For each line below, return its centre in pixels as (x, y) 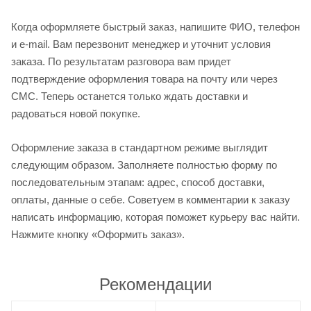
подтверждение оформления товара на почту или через (144, 78)
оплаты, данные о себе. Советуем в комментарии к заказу (151, 200)
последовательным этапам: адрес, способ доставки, (138, 183)
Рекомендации (155, 285)
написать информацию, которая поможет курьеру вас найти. (155, 217)
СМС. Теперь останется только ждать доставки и (129, 96)
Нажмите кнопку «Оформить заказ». (98, 235)
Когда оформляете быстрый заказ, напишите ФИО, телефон (155, 26)
